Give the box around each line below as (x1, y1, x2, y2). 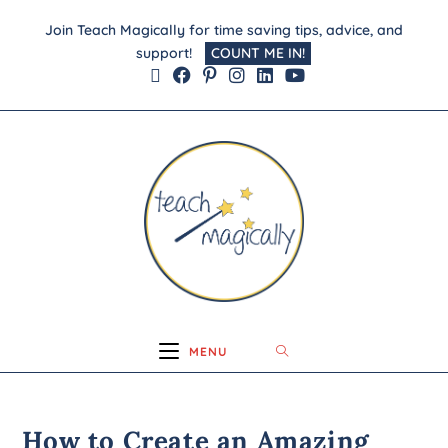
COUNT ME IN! (211, 44, 305, 62)
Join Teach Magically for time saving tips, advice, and (45, 21, 403, 39)
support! (136, 44, 204, 62)
